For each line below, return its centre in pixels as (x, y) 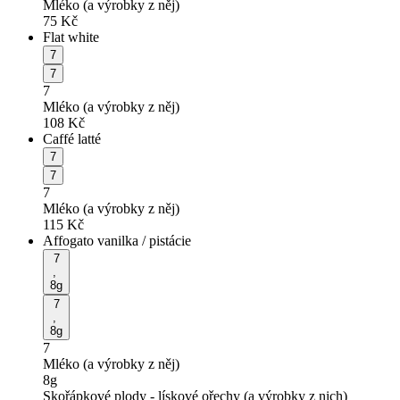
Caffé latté (72, 138)
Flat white (71, 37)
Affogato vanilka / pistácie (117, 240)
